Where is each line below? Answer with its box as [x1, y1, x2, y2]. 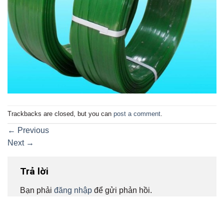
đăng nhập [54, 185, 92, 194]
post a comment [113, 110, 160, 118]
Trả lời [20, 165, 51, 177]
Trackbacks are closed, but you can [7, 110, 113, 118]
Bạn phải [20, 185, 54, 194]
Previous [15, 126, 49, 135]
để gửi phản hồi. [92, 185, 152, 194]
